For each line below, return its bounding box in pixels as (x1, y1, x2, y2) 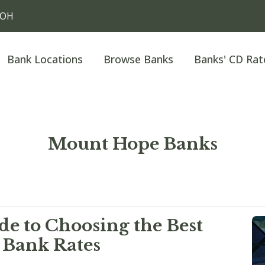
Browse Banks (104, 52, 173, 66)
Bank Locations (7, 52, 83, 66)
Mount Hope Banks (47, 134, 218, 154)
